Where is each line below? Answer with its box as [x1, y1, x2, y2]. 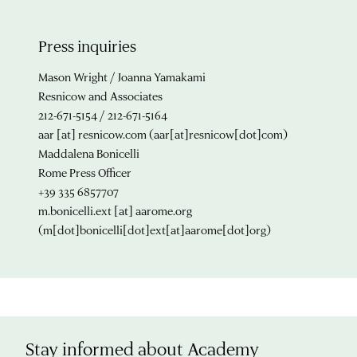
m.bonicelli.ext [38, 202, 112, 218]
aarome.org [135, 202, 192, 218]
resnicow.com [78, 126, 147, 142]
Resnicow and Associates [38, 88, 163, 104]
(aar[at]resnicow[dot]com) [147, 126, 288, 142]
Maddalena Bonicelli [38, 145, 139, 161]
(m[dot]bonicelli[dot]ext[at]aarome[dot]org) [38, 222, 271, 237]
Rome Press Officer [38, 164, 131, 180]
